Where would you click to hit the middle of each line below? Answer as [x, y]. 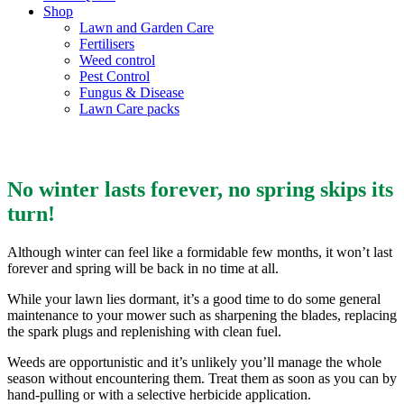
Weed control [117, 60]
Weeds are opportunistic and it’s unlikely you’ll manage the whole [194, 362]
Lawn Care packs [129, 109]
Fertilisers [107, 44]
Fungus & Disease [132, 92]
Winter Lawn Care [95, 147]
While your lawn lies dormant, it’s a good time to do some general [194, 298]
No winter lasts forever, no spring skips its [200, 189]
